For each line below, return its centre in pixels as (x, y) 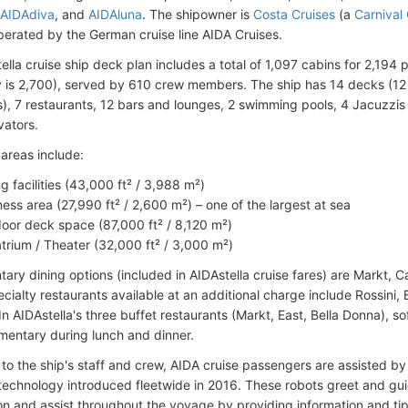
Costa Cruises (294, 14)
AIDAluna (115, 14)
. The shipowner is (198, 14)
